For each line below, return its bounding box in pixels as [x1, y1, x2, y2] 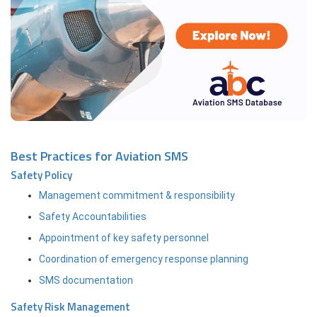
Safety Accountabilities [39, 210, 146, 222]
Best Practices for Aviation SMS [11, 146, 188, 166]
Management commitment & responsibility [39, 189, 235, 201]
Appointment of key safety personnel [39, 231, 209, 243]
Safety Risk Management [11, 298, 130, 315]
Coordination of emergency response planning [39, 253, 248, 265]
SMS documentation [39, 274, 133, 286]
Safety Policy [11, 166, 72, 183]
